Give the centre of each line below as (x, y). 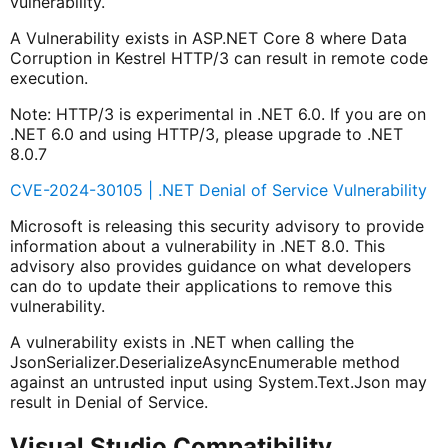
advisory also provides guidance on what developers (210, 265)
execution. (48, 77)
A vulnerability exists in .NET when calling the (181, 341)
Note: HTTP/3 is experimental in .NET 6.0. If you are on (217, 113)
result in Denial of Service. (108, 401)
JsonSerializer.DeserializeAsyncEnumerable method (204, 361)
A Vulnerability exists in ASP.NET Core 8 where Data (208, 37)
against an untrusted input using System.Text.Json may (218, 381)
